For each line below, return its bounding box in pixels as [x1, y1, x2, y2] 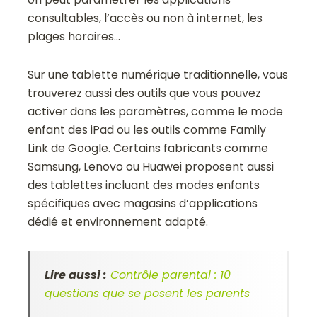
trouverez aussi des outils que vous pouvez [28, 85, 262, 102]
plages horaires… [28, 28, 121, 45]
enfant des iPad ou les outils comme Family [28, 122, 267, 139]
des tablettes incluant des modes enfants [28, 177, 260, 194]
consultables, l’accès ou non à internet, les [28, 10, 263, 27]
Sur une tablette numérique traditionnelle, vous [28, 67, 289, 83]
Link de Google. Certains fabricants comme [28, 140, 269, 157]
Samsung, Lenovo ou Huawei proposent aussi [28, 158, 275, 175]
